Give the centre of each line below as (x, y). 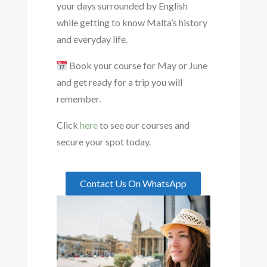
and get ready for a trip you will (119, 82)
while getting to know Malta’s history (132, 23)
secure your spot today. (103, 142)
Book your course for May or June (138, 66)
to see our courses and (143, 125)
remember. (78, 99)
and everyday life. (92, 39)
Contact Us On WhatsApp (133, 184)
